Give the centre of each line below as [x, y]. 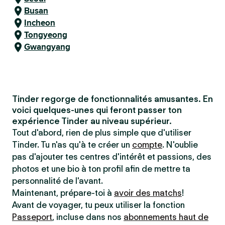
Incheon [40, 23]
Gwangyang [47, 47]
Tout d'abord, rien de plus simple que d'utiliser [102, 133]
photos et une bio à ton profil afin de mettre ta [101, 169]
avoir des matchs [148, 193]
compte [147, 145]
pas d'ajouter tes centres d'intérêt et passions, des [112, 157]
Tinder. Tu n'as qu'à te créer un [72, 145]
